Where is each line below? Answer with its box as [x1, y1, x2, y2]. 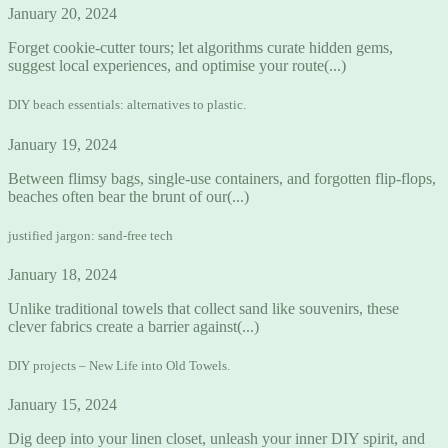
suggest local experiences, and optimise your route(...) [8, 57, 346, 75]
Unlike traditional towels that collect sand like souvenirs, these [8, 299, 399, 317]
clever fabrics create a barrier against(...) [8, 317, 259, 335]
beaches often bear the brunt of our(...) [8, 187, 249, 205]
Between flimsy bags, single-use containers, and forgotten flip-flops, [8, 169, 436, 187]
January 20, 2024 [8, 5, 117, 23]
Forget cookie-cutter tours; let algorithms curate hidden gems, [8, 39, 393, 57]
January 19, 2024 [8, 135, 117, 153]
